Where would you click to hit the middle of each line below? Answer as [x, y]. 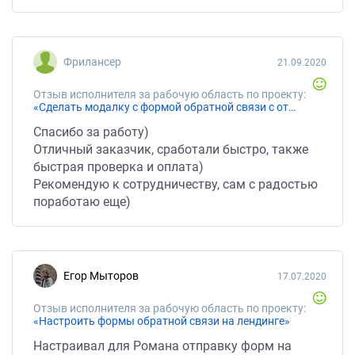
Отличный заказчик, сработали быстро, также [171, 149]
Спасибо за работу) [91, 132]
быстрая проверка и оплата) [118, 167]
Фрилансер [97, 62]
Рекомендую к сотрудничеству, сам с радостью [176, 184]
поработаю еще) [82, 202]
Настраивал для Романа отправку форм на [162, 346]
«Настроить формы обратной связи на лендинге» [162, 321]
